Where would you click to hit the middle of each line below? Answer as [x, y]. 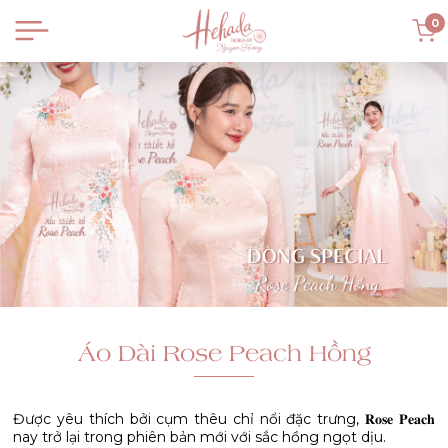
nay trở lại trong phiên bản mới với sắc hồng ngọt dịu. [200, 437]
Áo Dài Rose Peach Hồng [224, 352]
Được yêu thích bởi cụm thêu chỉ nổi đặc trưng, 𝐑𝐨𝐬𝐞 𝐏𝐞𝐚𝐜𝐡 [224, 419]
